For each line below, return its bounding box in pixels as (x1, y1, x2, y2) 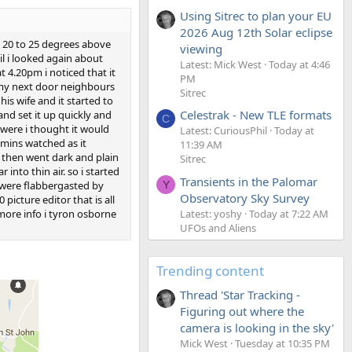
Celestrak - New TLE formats (180, 107, 332, 123)
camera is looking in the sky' (180, 319, 334, 335)
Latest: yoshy (180, 206, 242, 221)
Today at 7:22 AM (249, 206, 328, 221)
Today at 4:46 (269, 57, 330, 71)
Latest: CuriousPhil (180, 123, 267, 138)
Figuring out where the (180, 302, 304, 319)
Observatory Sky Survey (180, 189, 310, 206)
